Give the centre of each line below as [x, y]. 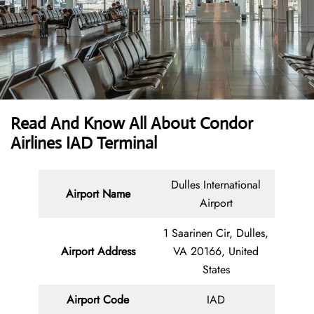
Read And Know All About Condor [132, 124]
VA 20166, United [216, 252]
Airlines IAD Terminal [84, 143]
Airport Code [98, 300]
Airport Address [98, 252]
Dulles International [216, 185]
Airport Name [98, 194]
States [216, 270]
